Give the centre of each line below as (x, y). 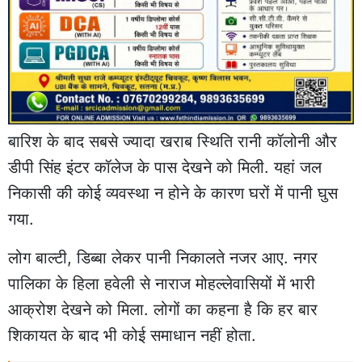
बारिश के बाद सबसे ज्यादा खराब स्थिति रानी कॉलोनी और (173, 141)
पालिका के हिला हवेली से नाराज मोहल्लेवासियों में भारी (162, 283)
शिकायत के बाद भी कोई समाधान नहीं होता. (132, 335)
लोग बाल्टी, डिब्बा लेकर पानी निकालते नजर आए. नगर (163, 257)
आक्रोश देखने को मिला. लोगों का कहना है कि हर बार (163, 309)
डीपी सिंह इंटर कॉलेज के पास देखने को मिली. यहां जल (165, 167)
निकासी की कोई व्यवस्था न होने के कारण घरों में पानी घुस (173, 193)
